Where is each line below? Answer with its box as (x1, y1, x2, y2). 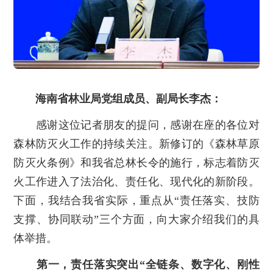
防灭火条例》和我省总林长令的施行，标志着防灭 (13, 157, 260, 169)
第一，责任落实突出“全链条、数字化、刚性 (36, 258, 260, 271)
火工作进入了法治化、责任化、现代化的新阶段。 (13, 175, 260, 188)
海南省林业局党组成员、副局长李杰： (35, 93, 222, 105)
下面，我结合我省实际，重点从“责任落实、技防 (13, 194, 260, 207)
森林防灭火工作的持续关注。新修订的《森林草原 (13, 138, 260, 151)
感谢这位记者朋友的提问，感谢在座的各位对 (13, 119, 260, 132)
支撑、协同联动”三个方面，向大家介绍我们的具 (13, 213, 260, 226)
